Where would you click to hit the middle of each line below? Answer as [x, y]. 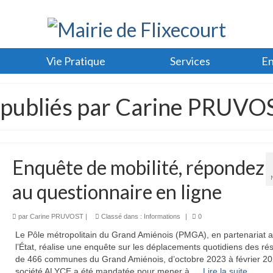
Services [190, 61]
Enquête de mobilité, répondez [138, 167]
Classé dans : [121, 216]
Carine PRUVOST [56, 216]
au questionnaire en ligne [117, 191]
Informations [162, 216]
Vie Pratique [76, 61]
